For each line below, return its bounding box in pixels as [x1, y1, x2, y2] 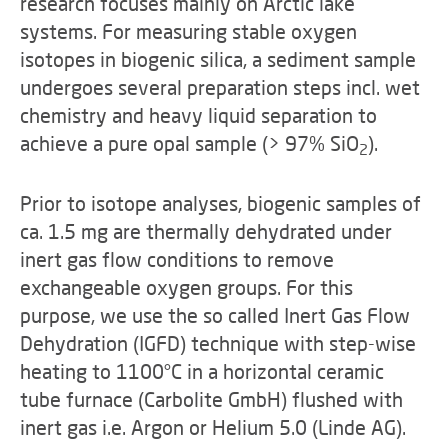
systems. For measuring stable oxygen [20, 19, 357, 43]
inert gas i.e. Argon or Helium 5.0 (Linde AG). [20, 415, 406, 439]
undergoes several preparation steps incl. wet [20, 75, 420, 99]
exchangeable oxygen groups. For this [20, 275, 353, 299]
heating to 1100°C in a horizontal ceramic [20, 359, 384, 383]
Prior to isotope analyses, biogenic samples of [20, 191, 421, 215]
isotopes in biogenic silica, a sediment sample [20, 47, 416, 71]
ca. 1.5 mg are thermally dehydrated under [20, 219, 392, 243]
